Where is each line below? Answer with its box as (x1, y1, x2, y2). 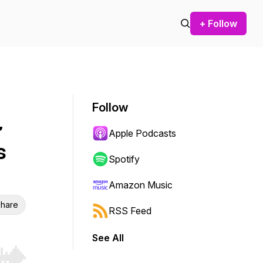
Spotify (109, 153, 140, 165)
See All (92, 232, 124, 244)
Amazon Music (109, 179, 173, 191)
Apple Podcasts (109, 127, 176, 139)
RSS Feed (109, 205, 151, 217)
